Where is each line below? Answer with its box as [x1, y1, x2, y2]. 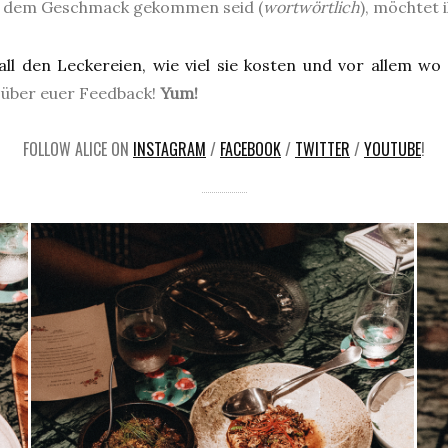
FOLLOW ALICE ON [23, 137, 133, 161]
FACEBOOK [220, 137, 281, 161]
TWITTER [295, 137, 350, 161]
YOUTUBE [364, 137, 421, 161]
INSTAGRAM [133, 137, 206, 161]
